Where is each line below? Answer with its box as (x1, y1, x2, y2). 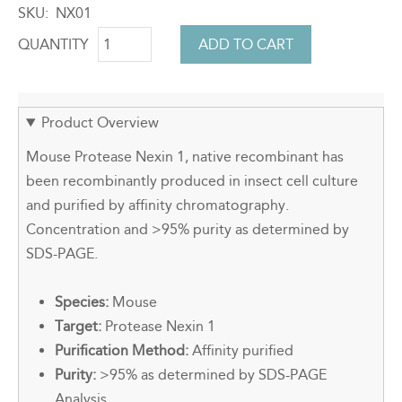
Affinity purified (192, 342, 293, 360)
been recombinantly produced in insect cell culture (26, 172, 358, 190)
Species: (55, 293, 109, 311)
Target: (55, 318, 101, 336)
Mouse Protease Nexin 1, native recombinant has (26, 148, 344, 166)
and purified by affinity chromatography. (26, 197, 289, 214)
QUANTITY (18, 35, 89, 53)
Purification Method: (55, 342, 192, 360)
